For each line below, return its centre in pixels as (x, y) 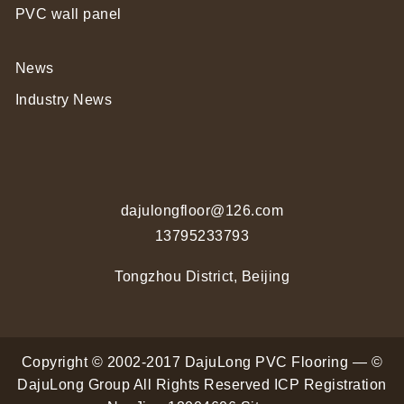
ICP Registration (330, 384)
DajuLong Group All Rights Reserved (146, 384)
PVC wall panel (68, 14)
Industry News (64, 99)
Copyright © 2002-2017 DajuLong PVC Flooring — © (202, 362)
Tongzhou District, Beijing (202, 276)
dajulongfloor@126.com (202, 210)
